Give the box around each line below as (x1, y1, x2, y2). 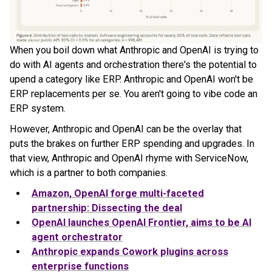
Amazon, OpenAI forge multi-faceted (32, 187, 204, 199)
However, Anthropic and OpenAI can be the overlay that (10, 123, 242, 135)
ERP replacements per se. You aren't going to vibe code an (10, 87, 257, 100)
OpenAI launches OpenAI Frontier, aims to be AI (32, 216, 251, 228)
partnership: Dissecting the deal (32, 202, 182, 214)
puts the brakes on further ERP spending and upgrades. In (10, 137, 254, 149)
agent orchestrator (32, 231, 123, 243)
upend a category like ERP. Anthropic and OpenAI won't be (10, 73, 253, 85)
